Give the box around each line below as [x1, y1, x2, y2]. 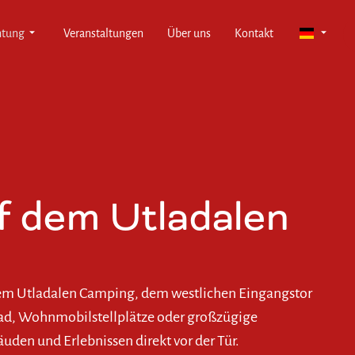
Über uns [166, 27, 211, 40]
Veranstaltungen [63, 27, 143, 40]
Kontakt [234, 27, 273, 40]
